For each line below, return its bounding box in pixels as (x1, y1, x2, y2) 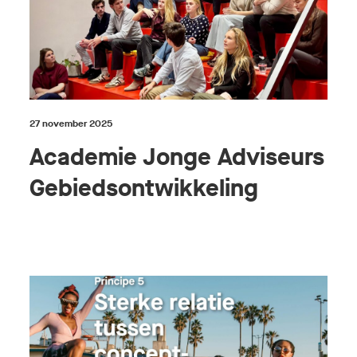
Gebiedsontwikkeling (29, 171, 259, 204)
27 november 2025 (29, 116, 113, 130)
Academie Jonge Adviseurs (29, 140, 325, 173)
